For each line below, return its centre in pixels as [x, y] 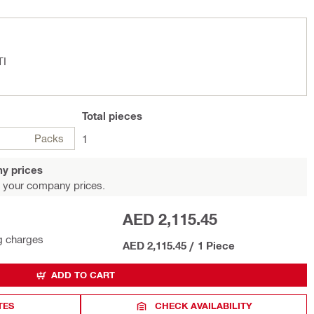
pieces [124, 116]
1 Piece [216, 245]
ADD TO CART [83, 275]
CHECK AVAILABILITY [204, 306]
